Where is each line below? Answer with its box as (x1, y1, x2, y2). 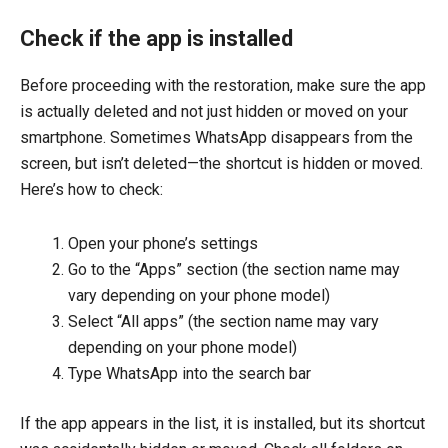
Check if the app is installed (20, 25, 293, 51)
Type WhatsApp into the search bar (68, 364, 311, 384)
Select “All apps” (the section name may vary (68, 312, 379, 332)
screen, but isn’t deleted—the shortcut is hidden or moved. (20, 154, 423, 174)
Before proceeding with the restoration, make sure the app (20, 76, 426, 96)
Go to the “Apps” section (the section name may (68, 260, 400, 280)
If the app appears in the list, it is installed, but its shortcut (20, 414, 425, 434)
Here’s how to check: (20, 180, 163, 200)
